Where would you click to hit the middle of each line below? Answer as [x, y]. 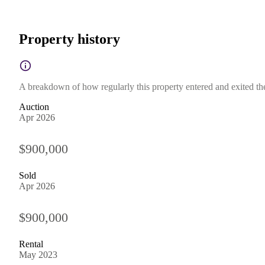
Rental [31, 244]
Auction [34, 106]
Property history [70, 39]
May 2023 [38, 254]
